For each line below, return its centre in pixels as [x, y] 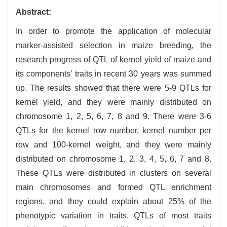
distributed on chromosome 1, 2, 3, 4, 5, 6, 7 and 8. [113, 159]
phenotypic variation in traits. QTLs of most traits [113, 216]
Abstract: [33, 12]
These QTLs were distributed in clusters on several [113, 173]
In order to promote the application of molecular [113, 31]
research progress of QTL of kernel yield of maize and [113, 60]
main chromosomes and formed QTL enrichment [113, 187]
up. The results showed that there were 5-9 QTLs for [113, 88]
